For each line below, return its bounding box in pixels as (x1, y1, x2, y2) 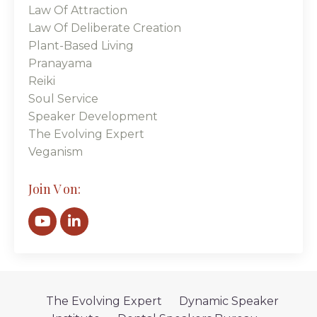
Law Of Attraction (28, 4, 127, 18)
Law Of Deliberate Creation (28, 21, 181, 35)
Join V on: (28, 180, 81, 198)
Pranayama (28, 57, 92, 71)
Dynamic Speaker (178, 294, 279, 309)
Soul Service (28, 92, 98, 106)
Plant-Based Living (28, 39, 134, 53)
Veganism (28, 145, 83, 159)
